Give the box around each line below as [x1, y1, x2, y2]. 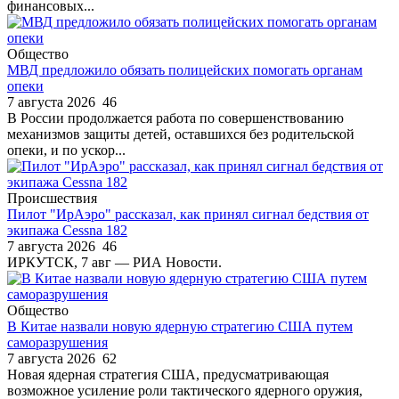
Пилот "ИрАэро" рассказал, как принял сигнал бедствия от [7, 206, 369, 222]
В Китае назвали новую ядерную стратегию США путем [7, 318, 353, 334]
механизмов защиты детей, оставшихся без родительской [7, 126, 354, 142]
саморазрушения [7, 334, 108, 350]
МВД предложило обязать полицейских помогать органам [7, 61, 362, 77]
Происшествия [7, 190, 97, 206]
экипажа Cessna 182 [7, 222, 127, 238]
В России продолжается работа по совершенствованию [7, 110, 344, 126]
